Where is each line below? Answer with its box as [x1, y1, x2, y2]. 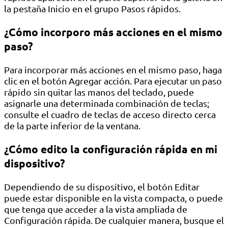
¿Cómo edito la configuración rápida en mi [4, 142, 217, 156]
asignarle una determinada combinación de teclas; [4, 98, 209, 109]
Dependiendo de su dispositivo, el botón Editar [4, 181, 199, 192]
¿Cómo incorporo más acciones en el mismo [4, 25, 222, 39]
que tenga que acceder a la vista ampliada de [4, 204, 187, 215]
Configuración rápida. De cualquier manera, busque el [4, 215, 224, 226]
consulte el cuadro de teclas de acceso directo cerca [4, 109, 216, 120]
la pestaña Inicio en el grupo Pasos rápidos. [4, 3, 181, 14]
